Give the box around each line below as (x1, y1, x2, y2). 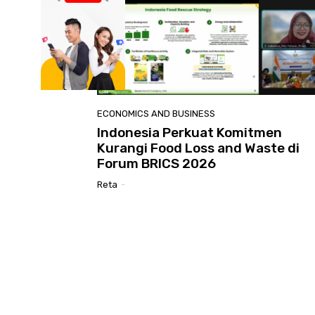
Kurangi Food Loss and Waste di (97, 140, 300, 157)
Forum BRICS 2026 (97, 155, 216, 172)
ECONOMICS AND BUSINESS (97, 108, 215, 120)
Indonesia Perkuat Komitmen (97, 124, 282, 141)
